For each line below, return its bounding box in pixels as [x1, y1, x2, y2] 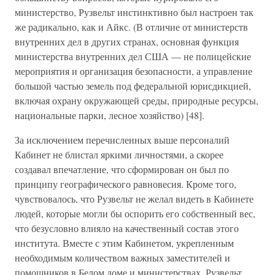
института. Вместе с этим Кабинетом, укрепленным [15, 236, 234, 249]
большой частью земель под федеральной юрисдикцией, [15, 79, 251, 92]
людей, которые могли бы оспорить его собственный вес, [15, 207, 255, 220]
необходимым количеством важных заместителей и [15, 251, 230, 264]
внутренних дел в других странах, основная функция [15, 35, 239, 48]
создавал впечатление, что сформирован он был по [15, 163, 229, 176]
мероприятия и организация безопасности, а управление [15, 64, 252, 77]
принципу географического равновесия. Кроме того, [15, 177, 236, 190]
